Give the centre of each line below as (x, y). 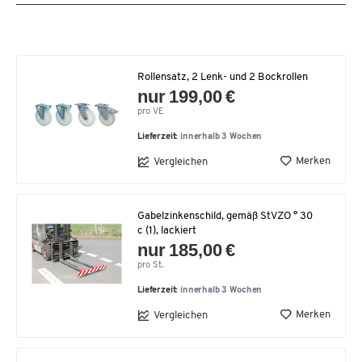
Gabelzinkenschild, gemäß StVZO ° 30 (225, 216)
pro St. (150, 265)
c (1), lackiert (167, 231)
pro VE (151, 112)
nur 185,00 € (187, 250)
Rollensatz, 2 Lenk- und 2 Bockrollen (223, 77)
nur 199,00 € (187, 97)
